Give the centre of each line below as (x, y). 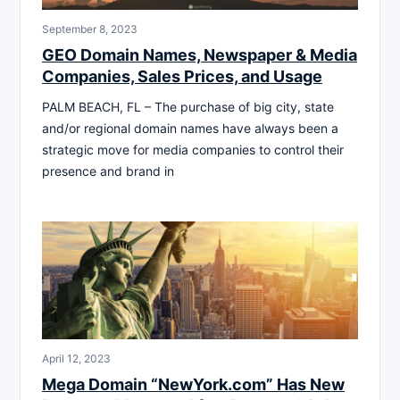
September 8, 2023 (90, 29)
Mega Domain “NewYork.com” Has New (193, 385)
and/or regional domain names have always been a (190, 128)
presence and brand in (108, 171)
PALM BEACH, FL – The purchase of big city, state (188, 106)
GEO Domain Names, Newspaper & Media (200, 54)
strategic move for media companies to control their (193, 149)
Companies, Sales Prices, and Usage (182, 76)
